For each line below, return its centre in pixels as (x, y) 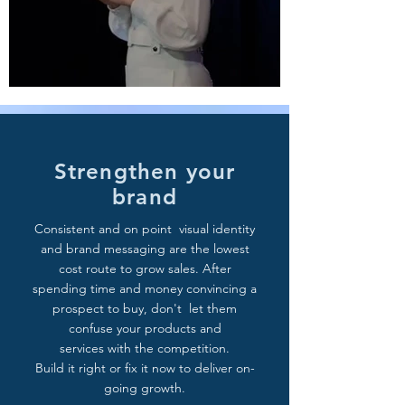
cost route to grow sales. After (145, 268)
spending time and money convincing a (145, 288)
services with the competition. (145, 348)
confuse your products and (145, 328)
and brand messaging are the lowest (145, 249)
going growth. (145, 388)
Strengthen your (145, 171)
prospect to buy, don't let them (145, 308)
